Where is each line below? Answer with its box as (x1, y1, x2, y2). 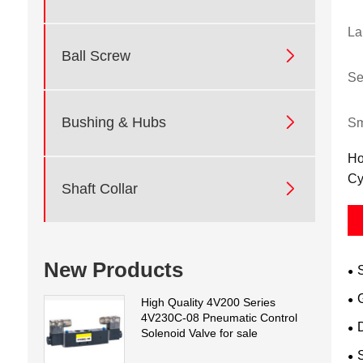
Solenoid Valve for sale (140, 327, 258, 340)
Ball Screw (61, 48, 130, 65)
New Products (43, 258, 183, 283)
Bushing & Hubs (61, 114, 166, 131)
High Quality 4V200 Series (140, 296, 275, 310)
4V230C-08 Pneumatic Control (140, 311, 297, 325)
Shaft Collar (61, 181, 138, 198)
